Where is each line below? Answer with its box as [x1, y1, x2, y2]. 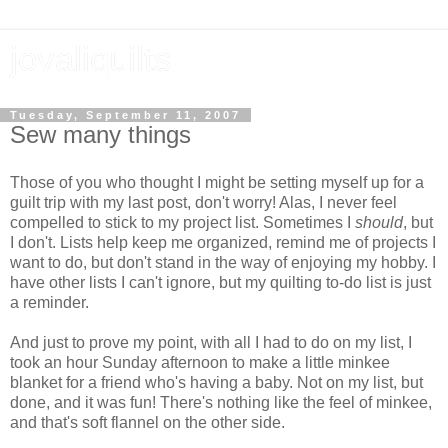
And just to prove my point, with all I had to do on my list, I [10, 333, 412, 351]
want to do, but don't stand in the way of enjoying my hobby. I [10, 253, 436, 271]
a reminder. [10, 293, 89, 311]
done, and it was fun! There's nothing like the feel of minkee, [10, 393, 432, 411]
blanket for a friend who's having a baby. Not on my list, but [10, 373, 423, 391]
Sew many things [10, 121, 191, 148]
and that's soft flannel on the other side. [10, 413, 285, 431]
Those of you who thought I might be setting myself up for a [10, 173, 424, 191]
